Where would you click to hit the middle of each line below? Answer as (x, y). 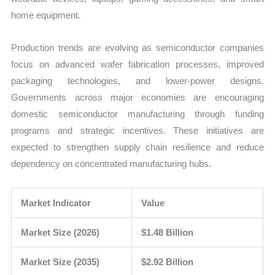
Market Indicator (56, 203)
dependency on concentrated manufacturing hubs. (111, 163)
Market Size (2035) (60, 262)
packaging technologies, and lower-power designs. (137, 80)
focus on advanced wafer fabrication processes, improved (137, 64)
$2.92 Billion (168, 262)
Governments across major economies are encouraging (137, 97)
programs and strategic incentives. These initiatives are (137, 130)
